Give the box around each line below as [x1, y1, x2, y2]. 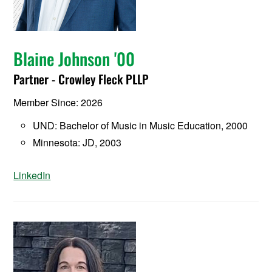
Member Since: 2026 [13, 95, 103, 109]
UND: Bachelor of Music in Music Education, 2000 [33, 118, 248, 132]
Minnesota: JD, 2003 [33, 135, 122, 149]
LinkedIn [13, 168, 51, 182]
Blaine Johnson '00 [13, 46, 135, 71]
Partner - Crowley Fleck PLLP [13, 69, 149, 88]
